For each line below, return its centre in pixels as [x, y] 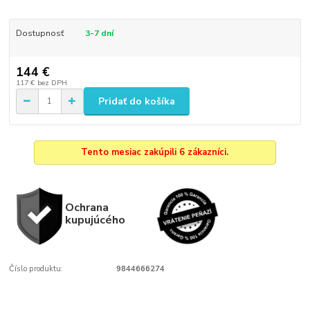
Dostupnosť [39, 33]
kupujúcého [95, 220]
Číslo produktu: [36, 269]
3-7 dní [99, 33]
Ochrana [86, 208]
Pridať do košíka [137, 101]
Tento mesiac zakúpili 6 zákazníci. [155, 153]
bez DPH [52, 83]
